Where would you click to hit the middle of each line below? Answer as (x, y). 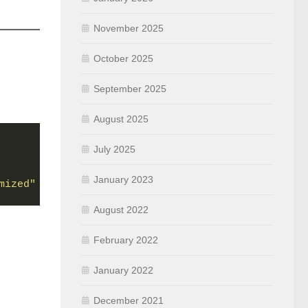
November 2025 (129, 28)
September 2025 (130, 89)
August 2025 (121, 119)
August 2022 (121, 210)
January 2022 (123, 270)
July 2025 (114, 149)
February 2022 (126, 240)
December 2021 (129, 300)
